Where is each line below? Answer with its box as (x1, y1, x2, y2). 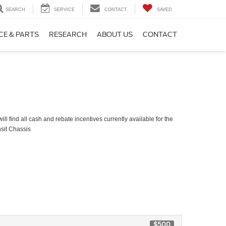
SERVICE (54, 7, 75, 13)
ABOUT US (97, 31, 133, 39)
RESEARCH (49, 31, 87, 39)
